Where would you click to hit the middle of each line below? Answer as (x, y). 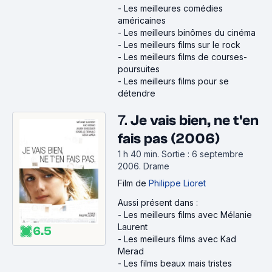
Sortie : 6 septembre (202, 154)
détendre (137, 93)
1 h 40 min (138, 154)
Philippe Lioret (177, 183)
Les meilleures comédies (173, 8)
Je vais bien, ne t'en (195, 121)
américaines (142, 20)
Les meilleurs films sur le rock (182, 45)
